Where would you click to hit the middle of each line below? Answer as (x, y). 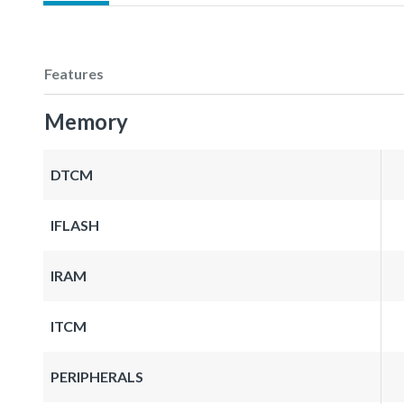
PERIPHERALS (97, 376)
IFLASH (75, 225)
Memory (86, 121)
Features (74, 73)
